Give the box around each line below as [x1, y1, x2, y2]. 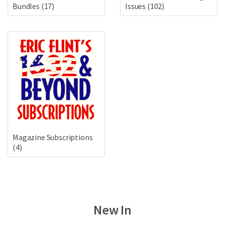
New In [93, 201, 132, 218]
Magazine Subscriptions [13, 132, 93, 142]
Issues [125, 1, 147, 12]
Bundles [13, 1, 41, 12]
